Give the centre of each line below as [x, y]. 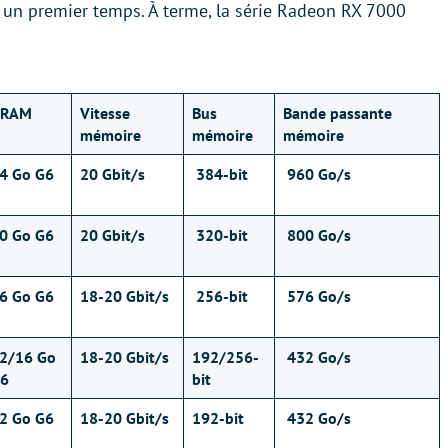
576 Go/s [317, 296]
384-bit [220, 174]
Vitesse [105, 113]
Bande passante [337, 113]
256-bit [220, 296]
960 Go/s [317, 174]
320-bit [220, 235]
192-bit [218, 418]
